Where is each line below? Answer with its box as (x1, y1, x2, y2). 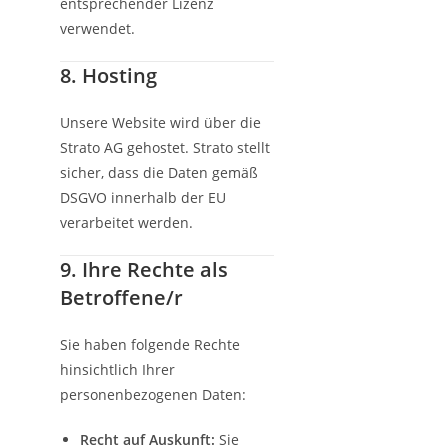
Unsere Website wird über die (60, 113, 261, 132)
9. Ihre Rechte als (60, 256, 228, 283)
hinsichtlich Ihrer (60, 360, 175, 379)
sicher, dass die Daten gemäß (60, 163, 258, 182)
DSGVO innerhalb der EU (60, 188, 226, 207)
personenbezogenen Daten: (60, 385, 246, 404)
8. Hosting (60, 62, 157, 89)
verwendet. (60, 19, 135, 38)
